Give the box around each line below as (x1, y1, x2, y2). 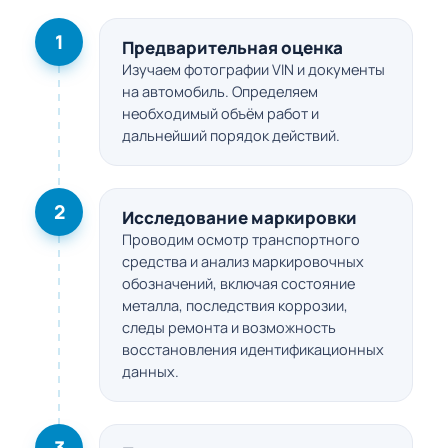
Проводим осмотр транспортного (122, 230, 360, 250)
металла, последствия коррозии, (122, 296, 348, 316)
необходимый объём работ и (122, 104, 319, 124)
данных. (122, 362, 179, 382)
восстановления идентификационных (122, 340, 384, 360)
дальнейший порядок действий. (122, 126, 340, 146)
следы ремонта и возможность (122, 318, 336, 338)
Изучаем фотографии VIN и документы (122, 60, 385, 80)
